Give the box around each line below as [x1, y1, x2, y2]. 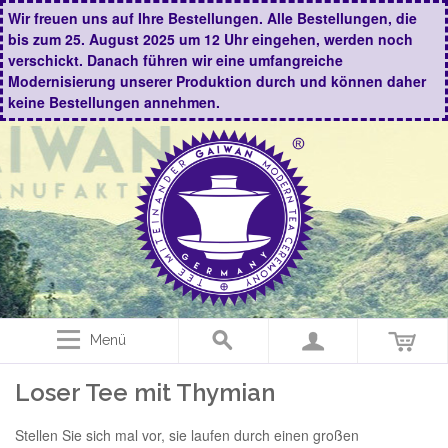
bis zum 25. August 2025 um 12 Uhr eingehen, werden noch [8, 29, 413, 49]
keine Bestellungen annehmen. [8, 92, 220, 112]
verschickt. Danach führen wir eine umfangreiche [8, 50, 343, 70]
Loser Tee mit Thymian [15, 378, 275, 407]
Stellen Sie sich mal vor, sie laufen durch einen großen [15, 425, 359, 445]
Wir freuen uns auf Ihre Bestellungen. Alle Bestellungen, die [8, 8, 417, 28]
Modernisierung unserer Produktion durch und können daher [8, 71, 426, 91]
